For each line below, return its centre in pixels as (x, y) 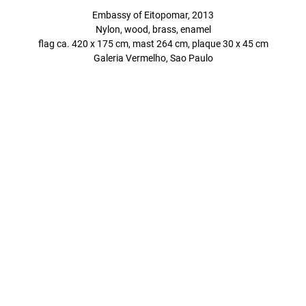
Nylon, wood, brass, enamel (153, 29)
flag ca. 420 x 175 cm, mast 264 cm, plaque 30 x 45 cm (153, 44)
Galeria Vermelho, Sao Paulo (153, 58)
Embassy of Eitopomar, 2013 (153, 15)
